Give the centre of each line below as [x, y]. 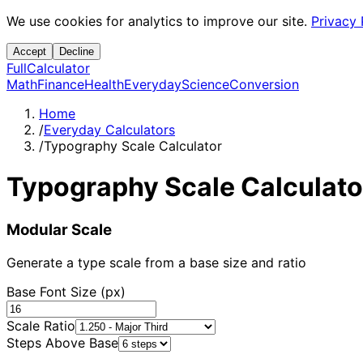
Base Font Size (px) [66, 291]
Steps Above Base [62, 342]
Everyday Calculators [109, 130]
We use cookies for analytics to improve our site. [157, 21]
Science [205, 84]
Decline [77, 51]
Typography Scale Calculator [133, 146]
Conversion [264, 84]
